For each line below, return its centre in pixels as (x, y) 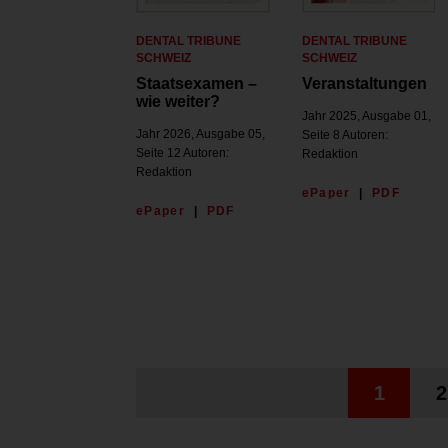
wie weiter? (178, 102)
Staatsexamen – (196, 84)
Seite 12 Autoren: (182, 153)
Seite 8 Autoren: (344, 135)
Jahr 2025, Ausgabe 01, (366, 116)
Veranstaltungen (364, 84)
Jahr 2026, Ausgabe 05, (200, 134)
